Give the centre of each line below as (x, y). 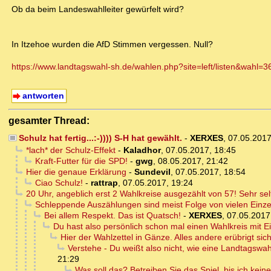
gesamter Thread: (49, 121)
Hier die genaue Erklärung (76, 172)
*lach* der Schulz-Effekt (70, 150)
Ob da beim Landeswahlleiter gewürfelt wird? (98, 9)
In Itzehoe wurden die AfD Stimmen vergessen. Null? (112, 44)
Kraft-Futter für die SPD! (81, 161)
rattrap (104, 183)
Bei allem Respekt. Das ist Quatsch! (112, 216)
